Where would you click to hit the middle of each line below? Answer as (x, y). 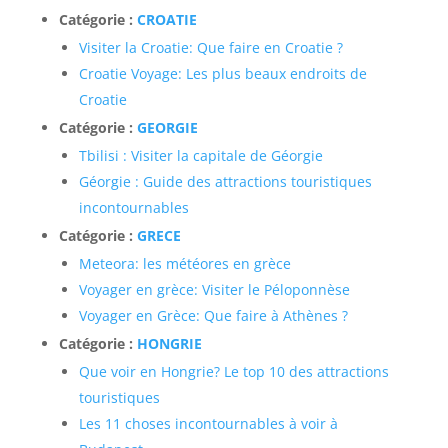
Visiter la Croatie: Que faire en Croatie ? (210, 47)
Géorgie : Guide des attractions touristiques (225, 181)
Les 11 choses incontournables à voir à (208, 423)
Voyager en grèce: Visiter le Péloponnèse (214, 289)
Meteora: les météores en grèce (184, 263)
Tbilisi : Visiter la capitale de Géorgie (200, 155)
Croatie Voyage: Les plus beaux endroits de (222, 73)
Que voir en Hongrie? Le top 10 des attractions (233, 371)
